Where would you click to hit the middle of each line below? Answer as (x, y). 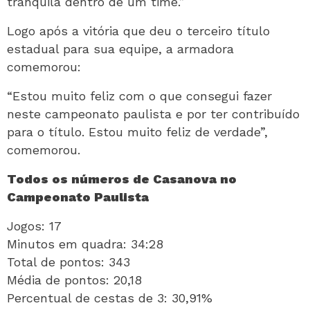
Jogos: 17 (34, 226)
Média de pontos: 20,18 (74, 280)
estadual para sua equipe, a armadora (120, 49)
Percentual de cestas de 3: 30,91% (110, 298)
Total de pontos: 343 (69, 262)
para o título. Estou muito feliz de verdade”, (137, 132)
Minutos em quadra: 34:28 (85, 244)
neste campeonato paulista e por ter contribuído (153, 114)
